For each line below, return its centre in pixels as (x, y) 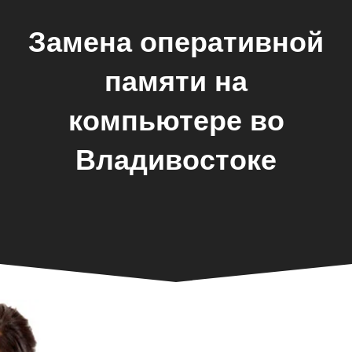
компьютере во (176, 121)
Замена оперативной (176, 42)
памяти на (176, 82)
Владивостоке (176, 160)
